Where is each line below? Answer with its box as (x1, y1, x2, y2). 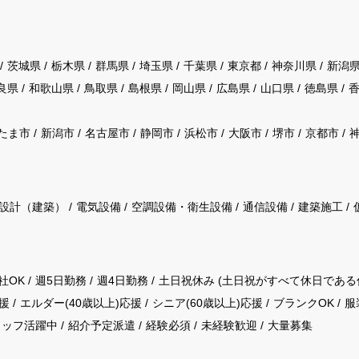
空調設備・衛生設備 (131, 200, 232, 213)
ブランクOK (273, 296, 334, 309)
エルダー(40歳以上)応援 (20, 296, 142, 309)
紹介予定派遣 (68, 319, 135, 332)
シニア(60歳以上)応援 (152, 296, 263, 309)
